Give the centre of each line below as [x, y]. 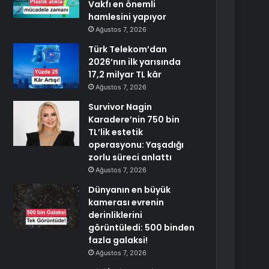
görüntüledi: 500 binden [142, 228]
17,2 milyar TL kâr [125, 74]
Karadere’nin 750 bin [134, 119]
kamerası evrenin [126, 202]
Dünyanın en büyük [130, 190]
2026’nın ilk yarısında [135, 62]
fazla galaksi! [118, 240]
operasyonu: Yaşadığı [136, 145]
